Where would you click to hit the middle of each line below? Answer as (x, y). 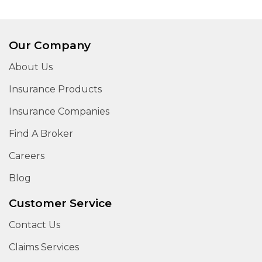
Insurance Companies (59, 112)
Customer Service (60, 204)
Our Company (50, 46)
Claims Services (44, 247)
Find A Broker (41, 134)
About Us (31, 67)
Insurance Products (55, 89)
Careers (27, 156)
